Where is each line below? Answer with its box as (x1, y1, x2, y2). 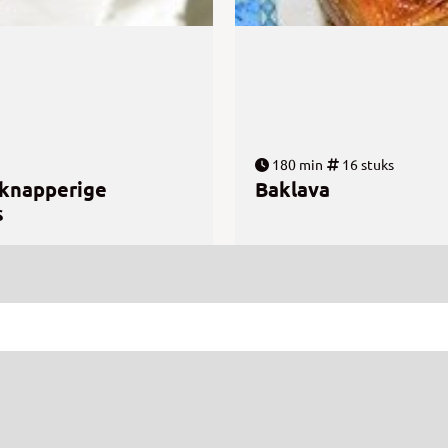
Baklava (255, 176, 330, 203)
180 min (269, 155, 323, 174)
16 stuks (339, 155, 394, 174)
